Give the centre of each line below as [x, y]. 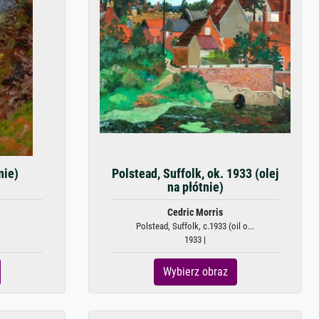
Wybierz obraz [195, 272]
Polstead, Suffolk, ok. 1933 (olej [195, 174]
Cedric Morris [195, 213]
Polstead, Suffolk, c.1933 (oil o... [195, 226]
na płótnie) [195, 187]
